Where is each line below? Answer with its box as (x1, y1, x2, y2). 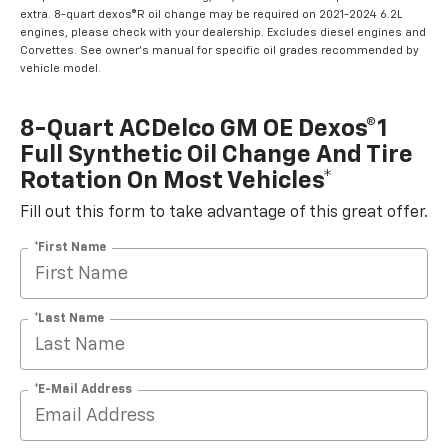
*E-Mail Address (34, 383, 132, 396)
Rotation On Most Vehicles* (20, 169, 333, 194)
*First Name (34, 241, 106, 254)
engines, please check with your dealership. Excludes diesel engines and (20, 27, 426, 39)
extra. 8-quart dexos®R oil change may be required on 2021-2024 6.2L (20, 9, 402, 21)
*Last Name (34, 312, 104, 325)
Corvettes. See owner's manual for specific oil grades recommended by (20, 45, 419, 57)
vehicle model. (20, 63, 101, 75)
